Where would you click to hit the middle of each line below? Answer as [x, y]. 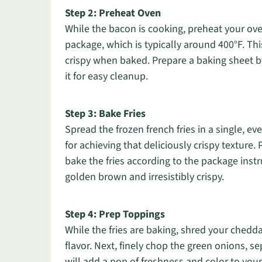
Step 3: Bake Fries [105, 114]
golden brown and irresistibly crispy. [144, 177]
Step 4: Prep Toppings [115, 214]
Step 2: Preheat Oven [113, 13]
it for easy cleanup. [106, 76]
